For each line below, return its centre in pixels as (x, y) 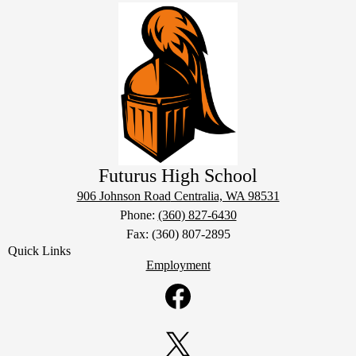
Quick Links (39, 251)
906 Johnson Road (124, 196)
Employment (178, 265)
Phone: (139, 215)
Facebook (178, 327)
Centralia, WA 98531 (225, 196)
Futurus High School (178, 176)
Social (23, 279)
